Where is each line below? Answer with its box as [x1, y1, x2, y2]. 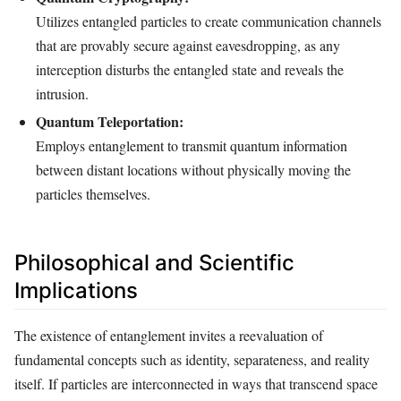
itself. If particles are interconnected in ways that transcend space [14, 373, 378, 393]
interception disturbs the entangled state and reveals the [36, 59, 344, 79]
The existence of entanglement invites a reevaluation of [14, 325, 323, 345]
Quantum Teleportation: [36, 111, 183, 132]
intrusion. [36, 83, 89, 103]
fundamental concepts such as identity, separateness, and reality [14, 349, 370, 369]
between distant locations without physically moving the [36, 160, 351, 180]
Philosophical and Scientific [14, 250, 294, 277]
